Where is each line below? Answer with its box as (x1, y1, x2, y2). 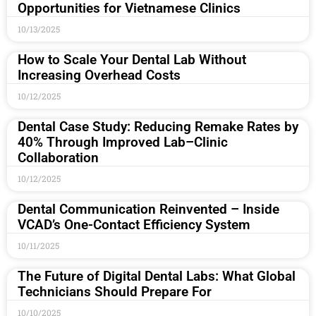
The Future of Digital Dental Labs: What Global (18, 268, 296, 285)
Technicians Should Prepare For (18, 284, 212, 300)
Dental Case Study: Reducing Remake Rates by (18, 119, 298, 135)
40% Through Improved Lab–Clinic (18, 134, 228, 151)
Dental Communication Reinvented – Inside (18, 201, 279, 218)
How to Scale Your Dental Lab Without (18, 51, 246, 68)
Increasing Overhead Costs (18, 67, 181, 84)
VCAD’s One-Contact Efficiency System (18, 217, 250, 233)
